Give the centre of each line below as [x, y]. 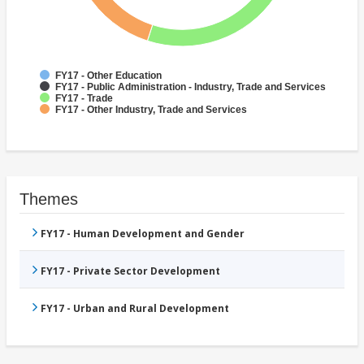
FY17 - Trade [84, 99]
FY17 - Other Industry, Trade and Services [151, 110]
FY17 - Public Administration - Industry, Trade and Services [191, 87]
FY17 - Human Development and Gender [143, 234]
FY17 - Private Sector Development [130, 271]
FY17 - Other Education [108, 76]
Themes [49, 199]
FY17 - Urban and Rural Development [135, 309]
